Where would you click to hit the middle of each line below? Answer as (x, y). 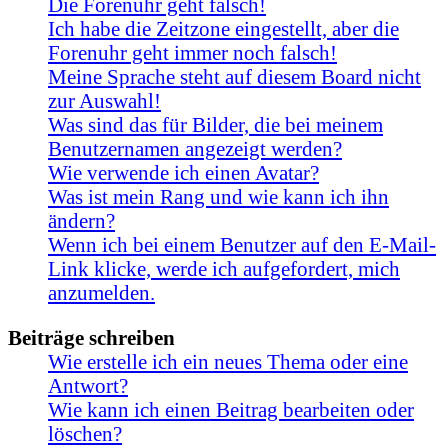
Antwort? (88, 385)
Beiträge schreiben (91, 337)
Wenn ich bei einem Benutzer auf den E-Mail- (242, 244)
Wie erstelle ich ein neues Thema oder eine (228, 361)
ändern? (81, 220)
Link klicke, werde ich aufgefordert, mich (224, 268)
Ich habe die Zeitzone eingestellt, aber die (223, 28)
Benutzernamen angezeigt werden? (195, 148)
